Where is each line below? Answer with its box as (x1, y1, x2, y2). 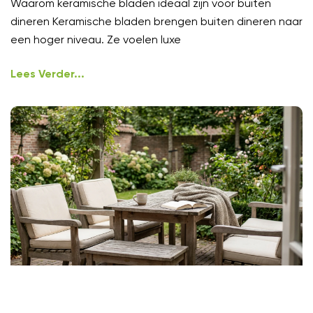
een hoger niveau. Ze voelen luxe (10, 32, 181, 46)
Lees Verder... (10, 68, 85, 80)
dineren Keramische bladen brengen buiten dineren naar (10, 14, 303, 28)
